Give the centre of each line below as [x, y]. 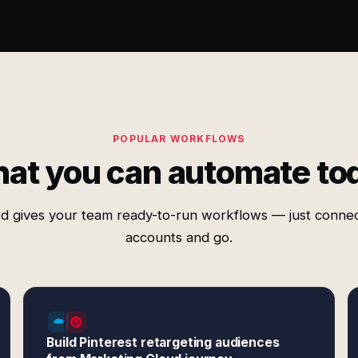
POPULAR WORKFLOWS [179, 139]
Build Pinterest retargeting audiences [163, 342]
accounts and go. [179, 237]
